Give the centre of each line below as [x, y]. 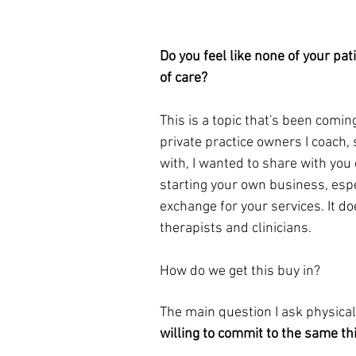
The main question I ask [233, 312]
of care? [184, 78]
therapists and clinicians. [237, 228]
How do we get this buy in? [240, 271]
